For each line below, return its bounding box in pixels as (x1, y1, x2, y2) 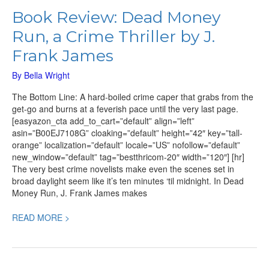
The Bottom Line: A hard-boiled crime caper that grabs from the (12, 91, 253, 103)
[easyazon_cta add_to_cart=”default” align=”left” (12, 115, 195, 127)
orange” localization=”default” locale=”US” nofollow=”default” (12, 139, 240, 151)
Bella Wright (24, 68, 70, 81)
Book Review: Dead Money (12, 7, 220, 28)
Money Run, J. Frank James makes (12, 187, 147, 199)
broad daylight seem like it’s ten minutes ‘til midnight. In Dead (12, 175, 244, 187)
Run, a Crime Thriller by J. (12, 26, 215, 47)
